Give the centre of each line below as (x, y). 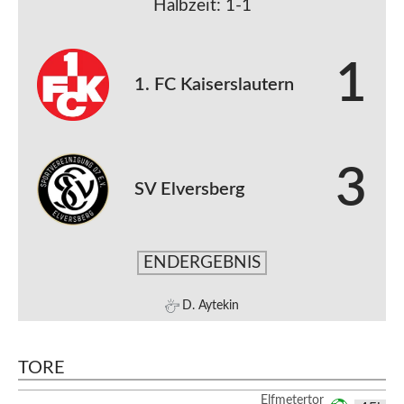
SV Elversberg (189, 189)
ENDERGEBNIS (202, 263)
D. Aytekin (211, 306)
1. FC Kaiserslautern (214, 85)
